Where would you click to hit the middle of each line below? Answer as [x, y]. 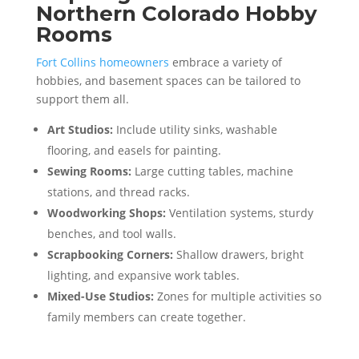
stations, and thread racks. [118, 192]
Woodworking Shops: [106, 212]
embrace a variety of [225, 62]
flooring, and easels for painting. [134, 150]
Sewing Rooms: [89, 171]
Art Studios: [80, 129]
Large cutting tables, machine [212, 171]
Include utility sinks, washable [195, 129]
